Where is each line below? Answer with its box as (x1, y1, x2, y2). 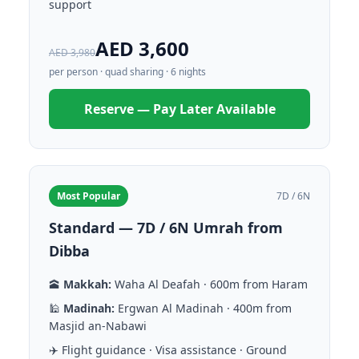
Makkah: (63, 276, 111, 292)
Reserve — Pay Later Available (83, 100, 276, 118)
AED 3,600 (95, 35, 189, 62)
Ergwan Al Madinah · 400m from (115, 301, 292, 316)
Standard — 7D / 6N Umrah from (49, 218, 283, 237)
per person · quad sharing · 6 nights (49, 65, 206, 79)
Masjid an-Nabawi (49, 318, 147, 333)
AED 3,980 (49, 46, 95, 59)
